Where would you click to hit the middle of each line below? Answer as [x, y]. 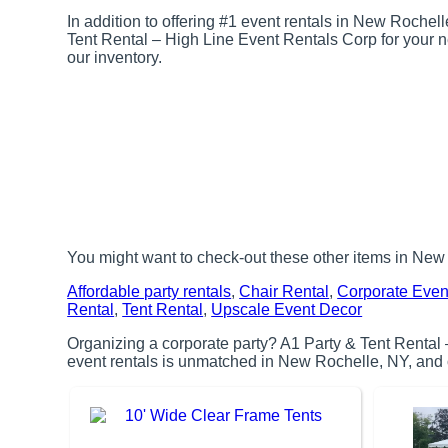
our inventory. [115, 57]
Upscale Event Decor [287, 309]
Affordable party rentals [149, 291]
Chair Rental [284, 291]
